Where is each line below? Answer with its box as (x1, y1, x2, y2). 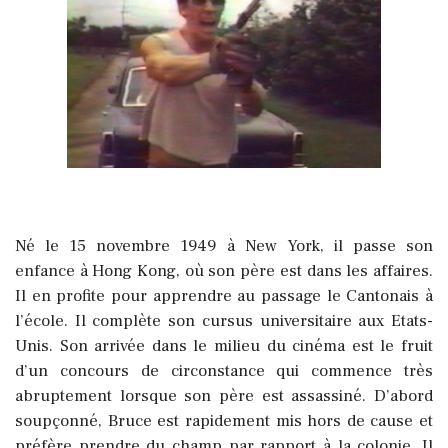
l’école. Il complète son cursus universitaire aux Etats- (15, 310, 433, 333)
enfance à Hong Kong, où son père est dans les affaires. (15, 260, 433, 283)
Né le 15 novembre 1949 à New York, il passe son (15, 235, 433, 258)
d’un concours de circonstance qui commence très (15, 360, 433, 383)
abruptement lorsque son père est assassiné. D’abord (15, 385, 433, 408)
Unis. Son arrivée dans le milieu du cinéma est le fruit (15, 335, 433, 358)
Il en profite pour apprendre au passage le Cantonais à (15, 285, 433, 308)
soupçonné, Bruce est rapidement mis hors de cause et (15, 410, 433, 433)
